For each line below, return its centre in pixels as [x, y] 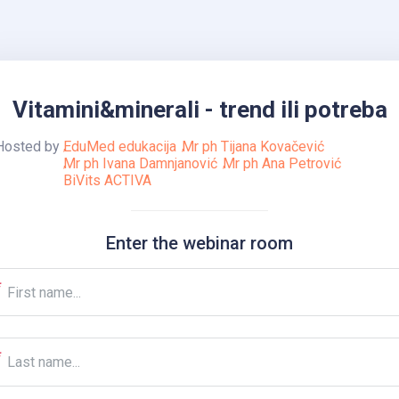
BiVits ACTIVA [107, 180]
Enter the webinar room [199, 243]
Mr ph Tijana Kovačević [253, 146]
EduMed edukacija [120, 146]
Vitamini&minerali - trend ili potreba [199, 109]
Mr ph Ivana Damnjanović [140, 163]
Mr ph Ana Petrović [282, 163]
